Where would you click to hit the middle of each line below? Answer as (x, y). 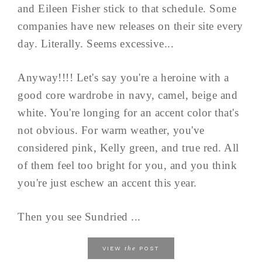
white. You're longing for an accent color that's (128, 113)
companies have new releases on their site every (130, 26)
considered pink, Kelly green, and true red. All (128, 148)
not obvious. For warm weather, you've (111, 130)
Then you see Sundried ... (79, 217)
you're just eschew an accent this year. (107, 183)
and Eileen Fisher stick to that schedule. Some (127, 9)
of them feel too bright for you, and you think (127, 166)
